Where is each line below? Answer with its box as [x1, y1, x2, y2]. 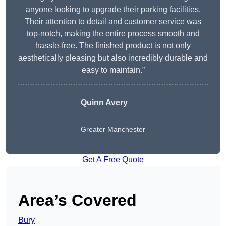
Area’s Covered [18, 191, 137, 210]
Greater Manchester [81, 125, 145, 134]
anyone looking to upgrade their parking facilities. [25, 5, 201, 14]
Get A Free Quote [82, 155, 144, 164]
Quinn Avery [81, 98, 128, 107]
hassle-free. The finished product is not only [35, 41, 191, 50]
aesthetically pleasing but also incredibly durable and [18, 53, 208, 63]
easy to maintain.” [81, 66, 145, 75]
